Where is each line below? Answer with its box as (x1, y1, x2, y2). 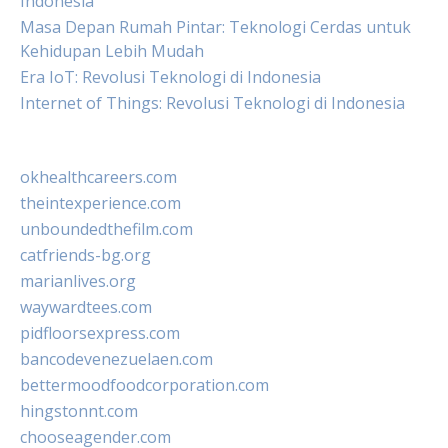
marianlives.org (20, 270, 136, 292)
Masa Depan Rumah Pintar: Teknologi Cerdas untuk (20, 16, 411, 38)
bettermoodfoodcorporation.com (20, 374, 269, 396)
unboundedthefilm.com (20, 218, 193, 240)
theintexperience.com (20, 192, 181, 214)
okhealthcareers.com (20, 166, 177, 188)
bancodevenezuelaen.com (20, 348, 213, 370)
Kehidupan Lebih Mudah (20, 40, 204, 62)
